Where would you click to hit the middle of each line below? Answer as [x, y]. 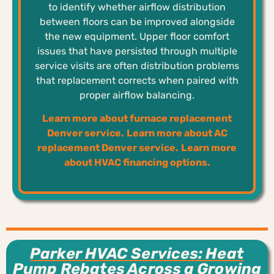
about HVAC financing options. [137, 163]
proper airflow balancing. [137, 95]
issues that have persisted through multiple [137, 51]
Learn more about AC [177, 133]
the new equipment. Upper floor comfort [137, 37]
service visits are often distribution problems [137, 66]
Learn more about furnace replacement [137, 119]
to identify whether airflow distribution [137, 7]
